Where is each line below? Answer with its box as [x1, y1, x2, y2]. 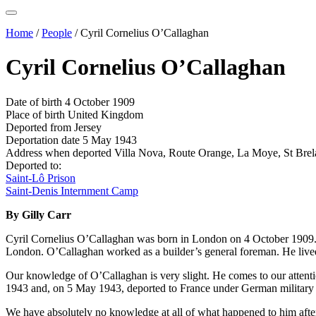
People [42, 27, 72, 39]
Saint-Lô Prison [6, 171, 75, 184]
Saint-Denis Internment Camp [6, 184, 138, 197]
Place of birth [6, 108, 68, 121]
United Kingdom [68, 108, 143, 121]
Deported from [6, 121, 74, 133]
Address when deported [6, 146, 114, 159]
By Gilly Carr [6, 208, 71, 221]
